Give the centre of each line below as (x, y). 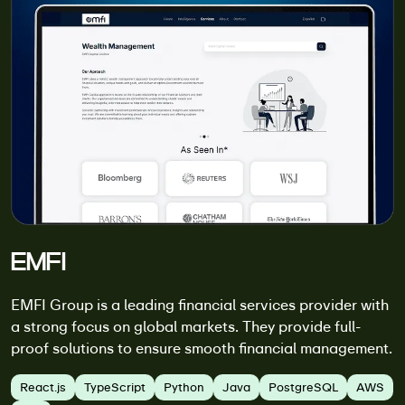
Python (184, 387)
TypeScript (115, 387)
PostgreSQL (303, 387)
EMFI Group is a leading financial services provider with (200, 305)
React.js (43, 387)
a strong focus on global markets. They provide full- (186, 326)
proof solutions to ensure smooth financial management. (202, 348)
